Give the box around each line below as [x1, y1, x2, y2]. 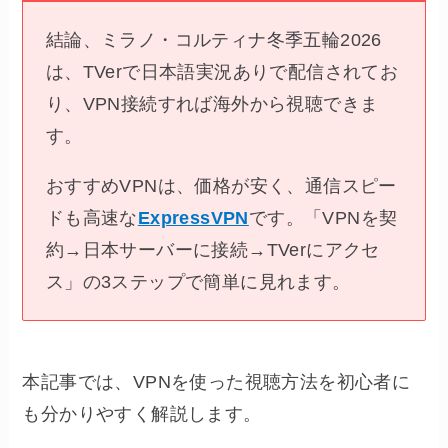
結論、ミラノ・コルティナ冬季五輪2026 [45, 29, 382, 50]
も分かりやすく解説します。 [22, 403, 262, 424]
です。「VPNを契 [248, 207, 398, 228]
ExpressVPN [137, 207, 249, 228]
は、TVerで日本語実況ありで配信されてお [45, 61, 399, 82]
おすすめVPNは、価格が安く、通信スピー [45, 175, 397, 196]
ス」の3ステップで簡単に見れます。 [45, 271, 351, 292]
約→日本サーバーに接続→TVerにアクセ [45, 239, 380, 260]
